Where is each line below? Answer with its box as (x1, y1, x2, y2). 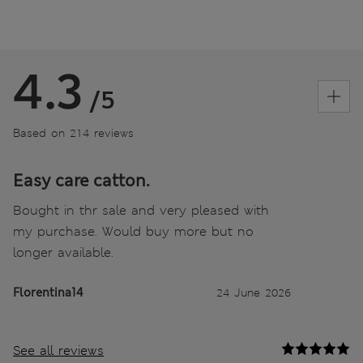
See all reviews (13, 342, 104, 360)
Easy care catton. (13, 170, 150, 192)
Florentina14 (13, 285, 83, 301)
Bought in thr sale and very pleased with (13, 202, 269, 220)
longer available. (13, 244, 113, 262)
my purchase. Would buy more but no (13, 223, 254, 241)
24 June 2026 (216, 285, 291, 301)
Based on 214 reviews (13, 126, 134, 141)
